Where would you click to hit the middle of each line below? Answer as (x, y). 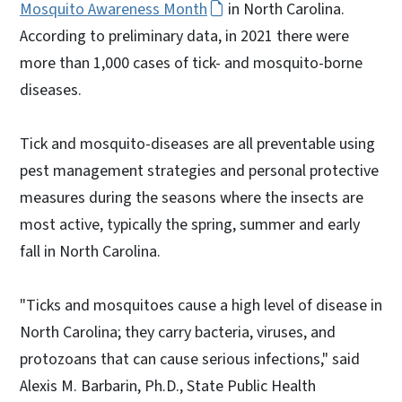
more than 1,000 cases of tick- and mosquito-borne (191, 63)
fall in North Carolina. (90, 251)
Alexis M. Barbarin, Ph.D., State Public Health (168, 386)
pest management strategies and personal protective (199, 170)
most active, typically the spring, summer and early (190, 224)
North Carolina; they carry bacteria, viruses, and (178, 332)
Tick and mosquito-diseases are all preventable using (197, 144)
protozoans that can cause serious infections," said (190, 359)
